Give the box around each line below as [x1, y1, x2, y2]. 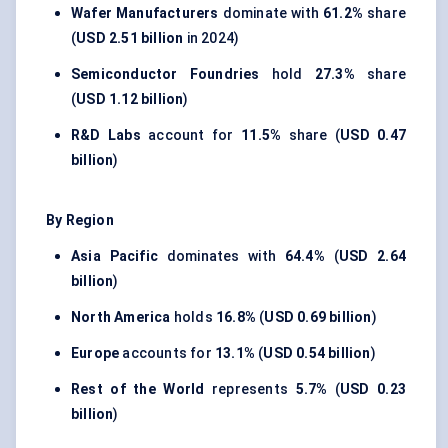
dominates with [157, 248, 285, 265]
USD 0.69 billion [264, 309, 372, 326]
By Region [46, 212, 114, 229]
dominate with [218, 5, 323, 22]
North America [71, 309, 171, 326]
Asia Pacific [71, 248, 158, 265]
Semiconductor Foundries [71, 66, 260, 83]
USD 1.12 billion [76, 91, 184, 108]
